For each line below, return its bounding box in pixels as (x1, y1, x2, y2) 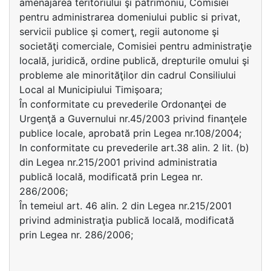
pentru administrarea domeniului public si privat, (19, 11, 240, 23)
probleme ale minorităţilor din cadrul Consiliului (19, 69, 236, 81)
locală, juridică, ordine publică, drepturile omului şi (19, 54, 249, 67)
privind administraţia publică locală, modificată (19, 214, 234, 226)
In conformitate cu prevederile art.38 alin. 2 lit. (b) (19, 142, 249, 154)
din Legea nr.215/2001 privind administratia (19, 156, 217, 168)
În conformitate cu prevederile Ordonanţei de (19, 98, 226, 110)
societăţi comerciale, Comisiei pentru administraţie (19, 40, 252, 52)
